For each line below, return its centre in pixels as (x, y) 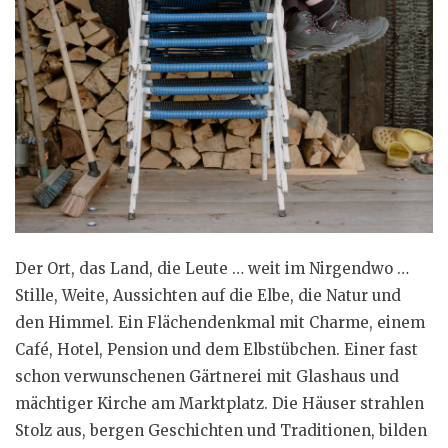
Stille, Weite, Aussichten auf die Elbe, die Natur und (208, 296)
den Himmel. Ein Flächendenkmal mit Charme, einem (220, 323)
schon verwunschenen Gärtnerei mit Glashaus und (207, 377)
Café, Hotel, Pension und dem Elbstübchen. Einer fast (216, 350)
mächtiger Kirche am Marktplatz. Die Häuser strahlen (219, 404)
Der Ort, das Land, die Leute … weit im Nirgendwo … (212, 269)
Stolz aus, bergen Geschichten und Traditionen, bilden (221, 431)
